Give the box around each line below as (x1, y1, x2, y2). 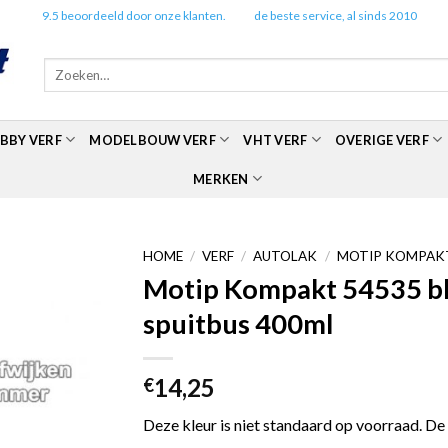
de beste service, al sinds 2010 (253, 7, 417, 23)
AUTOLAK (253, 248, 318, 264)
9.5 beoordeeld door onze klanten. (42, 7, 227, 23)
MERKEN (193, 170, 249, 187)
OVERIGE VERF (334, 131, 429, 148)
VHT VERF (243, 131, 308, 148)
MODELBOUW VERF (89, 131, 216, 148)
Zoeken (43, 59, 88, 75)
